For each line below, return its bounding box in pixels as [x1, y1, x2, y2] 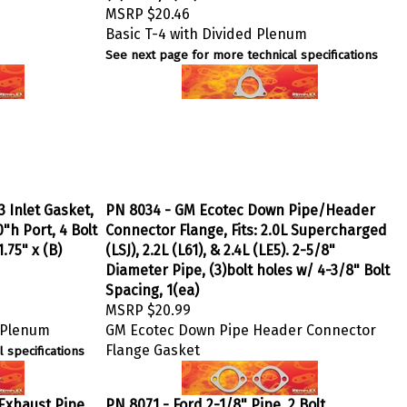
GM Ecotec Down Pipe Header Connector [105, 317, 376, 334]
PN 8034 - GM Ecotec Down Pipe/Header [105, 197, 375, 214]
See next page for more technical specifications [105, 44, 378, 58]
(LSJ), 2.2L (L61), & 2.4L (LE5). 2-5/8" [105, 237, 335, 254]
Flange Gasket [105, 337, 200, 354]
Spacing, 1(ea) [105, 277, 199, 294]
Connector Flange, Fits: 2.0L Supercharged [105, 217, 387, 234]
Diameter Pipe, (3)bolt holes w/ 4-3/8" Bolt [105, 257, 390, 274]
